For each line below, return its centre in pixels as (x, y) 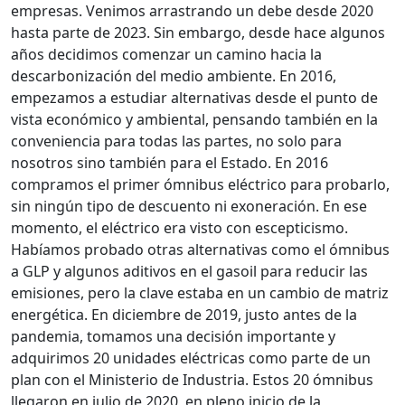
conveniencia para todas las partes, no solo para (176, 141)
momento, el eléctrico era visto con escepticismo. (179, 228)
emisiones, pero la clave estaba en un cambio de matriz (200, 293)
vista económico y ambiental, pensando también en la (194, 120)
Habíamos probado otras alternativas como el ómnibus (200, 250)
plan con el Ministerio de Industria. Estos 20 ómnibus (192, 380)
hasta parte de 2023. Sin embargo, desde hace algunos (198, 33)
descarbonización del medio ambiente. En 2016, (174, 76)
